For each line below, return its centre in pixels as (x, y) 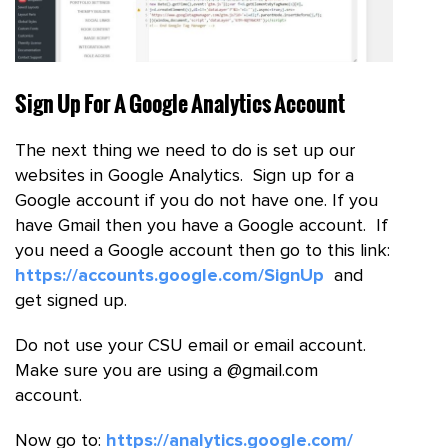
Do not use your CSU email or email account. (190, 346)
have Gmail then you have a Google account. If (201, 226)
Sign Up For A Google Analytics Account (180, 103)
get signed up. (71, 301)
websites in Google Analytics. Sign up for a (184, 176)
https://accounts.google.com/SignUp (169, 276)
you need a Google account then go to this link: (202, 251)
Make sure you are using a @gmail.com (169, 371)
